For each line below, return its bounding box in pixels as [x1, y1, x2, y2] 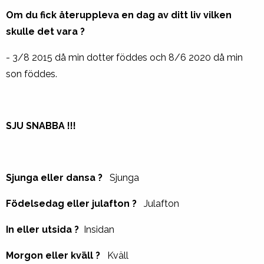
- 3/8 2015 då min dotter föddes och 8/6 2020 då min [6, 52, 243, 63]
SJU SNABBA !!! [6, 120, 76, 131]
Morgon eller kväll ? [6, 250, 107, 261]
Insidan [84, 224, 117, 235]
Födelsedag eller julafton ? [6, 198, 144, 209]
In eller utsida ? [6, 224, 84, 235]
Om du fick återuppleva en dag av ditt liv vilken [6, 9, 232, 21]
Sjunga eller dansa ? [6, 172, 110, 183]
